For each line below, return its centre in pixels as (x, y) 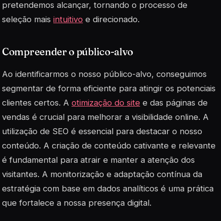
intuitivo (68, 19)
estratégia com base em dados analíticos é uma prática (108, 189)
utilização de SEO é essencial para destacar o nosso (102, 131)
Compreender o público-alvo (68, 52)
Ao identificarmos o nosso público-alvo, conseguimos (104, 74)
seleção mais (28, 19)
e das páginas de (174, 103)
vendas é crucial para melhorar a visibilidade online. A (105, 117)
